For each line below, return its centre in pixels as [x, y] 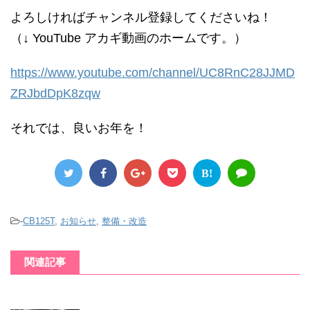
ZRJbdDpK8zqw [55, 93]
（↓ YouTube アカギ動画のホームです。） [128, 38]
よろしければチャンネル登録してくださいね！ [141, 17]
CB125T [39, 221]
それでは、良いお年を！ [79, 128]
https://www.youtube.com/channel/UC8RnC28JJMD [153, 73]
